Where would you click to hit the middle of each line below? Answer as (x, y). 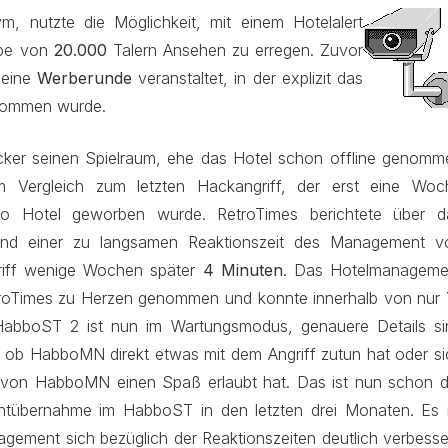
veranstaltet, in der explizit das (247, 78)
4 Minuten (242, 270)
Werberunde (84, 78)
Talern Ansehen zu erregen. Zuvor (235, 50)
